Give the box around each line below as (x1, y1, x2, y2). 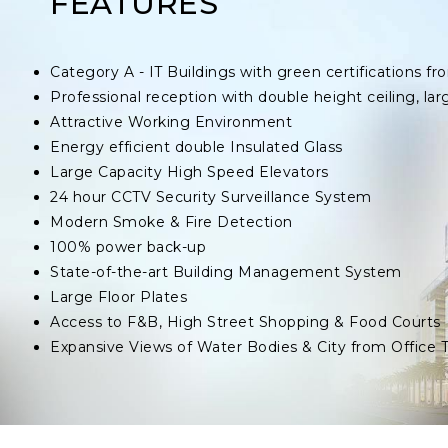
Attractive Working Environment (50, 113, 293, 131)
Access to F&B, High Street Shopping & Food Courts (50, 313, 441, 331)
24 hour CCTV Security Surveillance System (50, 188, 372, 206)
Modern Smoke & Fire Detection (50, 213, 293, 231)
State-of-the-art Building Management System (50, 263, 402, 281)
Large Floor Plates (50, 288, 188, 306)
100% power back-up (50, 238, 207, 256)
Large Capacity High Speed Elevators (50, 163, 329, 181)
